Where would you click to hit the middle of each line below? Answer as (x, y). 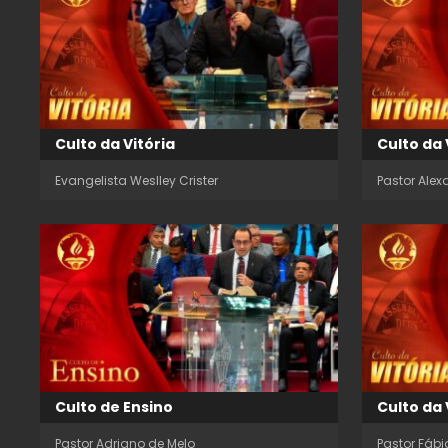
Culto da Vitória (115, 144)
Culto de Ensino (114, 406)
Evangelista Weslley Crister (136, 181)
